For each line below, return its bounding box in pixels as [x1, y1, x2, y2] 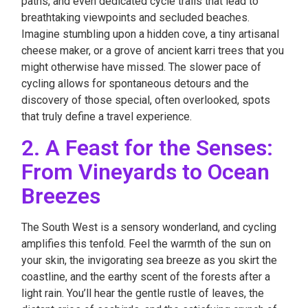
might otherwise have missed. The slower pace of [21, 60, 261, 74]
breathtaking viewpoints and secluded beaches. [21, 11, 250, 24]
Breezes [21, 183, 100, 209]
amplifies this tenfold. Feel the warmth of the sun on [21, 237, 271, 250]
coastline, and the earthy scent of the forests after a [21, 270, 270, 283]
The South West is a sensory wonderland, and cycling [21, 221, 276, 234]
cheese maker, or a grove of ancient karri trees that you [21, 44, 284, 57]
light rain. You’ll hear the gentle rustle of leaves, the [21, 287, 264, 300]
